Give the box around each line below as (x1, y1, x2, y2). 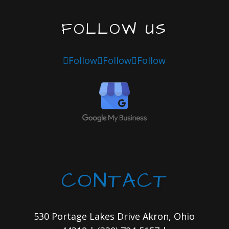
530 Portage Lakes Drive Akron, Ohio (34, 210, 195, 223)
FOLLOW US (61, 18, 168, 40)
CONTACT (61, 167, 168, 196)
